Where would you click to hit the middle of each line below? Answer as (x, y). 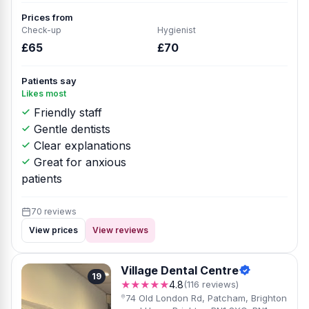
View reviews (120, 230)
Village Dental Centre (180, 270)
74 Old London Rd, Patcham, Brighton (206, 298)
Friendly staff (66, 112)
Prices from (47, 17)
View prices (53, 230)
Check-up (41, 30)
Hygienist (177, 30)
